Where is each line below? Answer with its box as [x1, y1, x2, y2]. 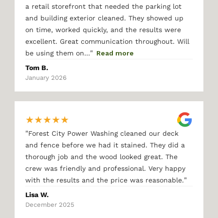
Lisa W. [25, 191, 49, 199]
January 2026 [25, 74, 67, 81]
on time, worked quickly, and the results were [25, 26, 181, 34]
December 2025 [25, 201, 74, 208]
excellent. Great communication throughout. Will [25, 37, 189, 45]
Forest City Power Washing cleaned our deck [28, 129, 179, 137]
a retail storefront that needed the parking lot [25, 2, 182, 10]
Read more [96, 49, 134, 57]
